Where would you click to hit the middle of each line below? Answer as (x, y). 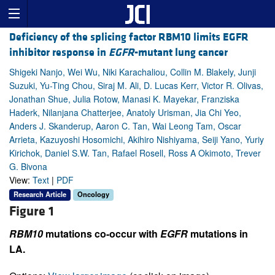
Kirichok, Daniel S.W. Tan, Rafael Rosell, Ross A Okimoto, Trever (135, 153)
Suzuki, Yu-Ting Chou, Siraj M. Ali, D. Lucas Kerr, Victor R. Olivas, (136, 86)
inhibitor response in (59, 53)
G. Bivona (28, 167)
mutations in (218, 233)
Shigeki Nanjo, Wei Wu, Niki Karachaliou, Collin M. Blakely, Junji (133, 72)
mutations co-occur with (102, 233)
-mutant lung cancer (181, 53)
